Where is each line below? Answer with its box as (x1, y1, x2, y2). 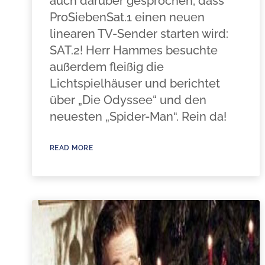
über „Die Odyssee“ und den (49, 93, 206, 107)
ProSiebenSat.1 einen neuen (49, 10, 205, 24)
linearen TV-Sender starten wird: (49, 27, 228, 41)
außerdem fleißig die (49, 60, 164, 74)
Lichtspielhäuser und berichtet (49, 76, 220, 91)
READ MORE (49, 144, 93, 152)
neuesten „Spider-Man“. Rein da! (49, 109, 227, 124)
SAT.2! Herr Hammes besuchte (49, 43, 218, 57)
